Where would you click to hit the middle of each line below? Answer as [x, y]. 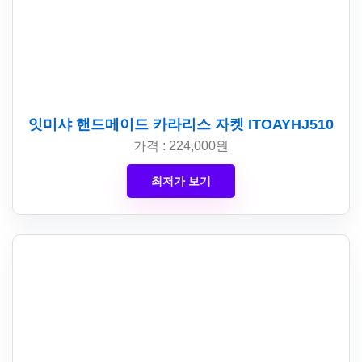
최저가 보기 [181, 181]
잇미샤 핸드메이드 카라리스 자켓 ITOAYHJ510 [181, 124]
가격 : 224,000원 [181, 146]
